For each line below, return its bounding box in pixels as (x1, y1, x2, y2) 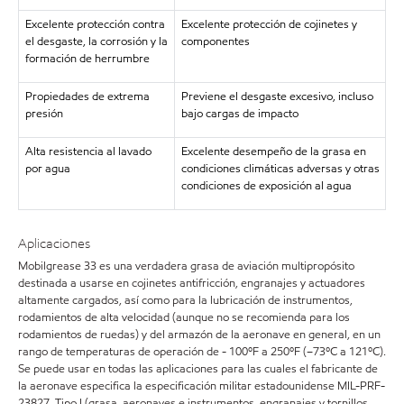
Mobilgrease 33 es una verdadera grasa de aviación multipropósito (18, 257, 354, 274)
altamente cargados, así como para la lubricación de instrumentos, (18, 291, 353, 308)
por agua (24, 161, 70, 177)
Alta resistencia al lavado (24, 143, 151, 160)
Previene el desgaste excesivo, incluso (180, 88, 373, 105)
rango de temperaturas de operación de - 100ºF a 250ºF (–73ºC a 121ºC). (18, 343, 386, 360)
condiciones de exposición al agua (180, 178, 352, 194)
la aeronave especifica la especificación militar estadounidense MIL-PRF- (18, 377, 385, 394)
